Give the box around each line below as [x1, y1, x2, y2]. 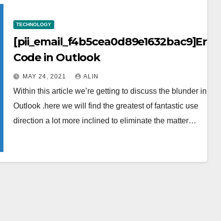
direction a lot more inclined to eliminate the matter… [13, 116, 196, 125]
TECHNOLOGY [16, 21, 51, 27]
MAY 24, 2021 [22, 73, 68, 80]
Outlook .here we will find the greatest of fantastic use [13, 101, 198, 110]
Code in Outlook [13, 50, 101, 64]
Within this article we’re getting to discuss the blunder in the [13, 86, 220, 95]
